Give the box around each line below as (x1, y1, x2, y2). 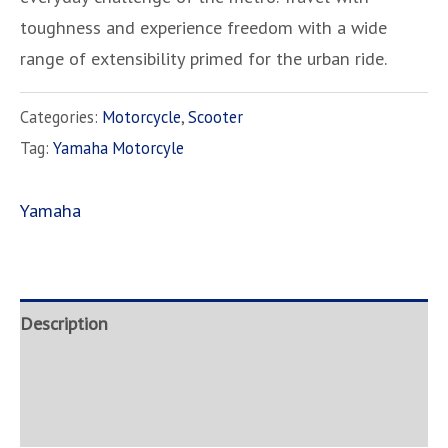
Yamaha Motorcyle (53, 136, 184, 159)
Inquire (20, 409, 73, 434)
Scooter (188, 105, 243, 128)
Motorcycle (102, 105, 181, 128)
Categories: (20, 105, 102, 128)
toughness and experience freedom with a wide (20, 15, 387, 40)
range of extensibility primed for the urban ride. (20, 46, 387, 71)
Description (20, 311, 108, 336)
